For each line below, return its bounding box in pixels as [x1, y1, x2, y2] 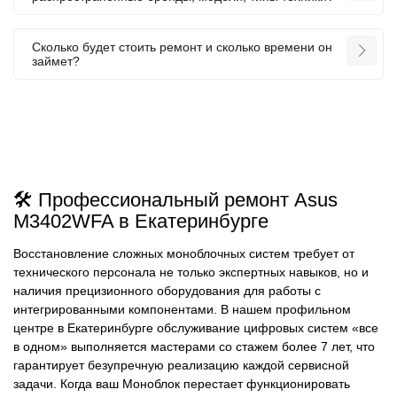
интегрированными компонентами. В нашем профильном [13, 302, 351, 317]
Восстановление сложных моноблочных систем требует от [13, 246, 354, 261]
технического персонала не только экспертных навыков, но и [13, 265, 369, 280]
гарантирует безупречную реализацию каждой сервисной [13, 358, 349, 373]
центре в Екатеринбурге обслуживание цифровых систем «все [13, 321, 378, 336]
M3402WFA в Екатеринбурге [13, 209, 269, 232]
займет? [32, 54, 80, 69]
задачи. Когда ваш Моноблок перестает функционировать [13, 377, 350, 392]
